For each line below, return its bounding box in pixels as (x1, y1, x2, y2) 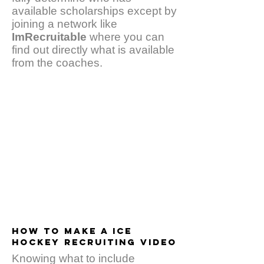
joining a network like (12, 18, 117, 30)
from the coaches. (12, 57, 105, 69)
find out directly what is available (12, 44, 174, 56)
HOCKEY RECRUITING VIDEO (12, 236, 177, 247)
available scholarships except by (12, 5, 177, 17)
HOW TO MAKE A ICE (12, 225, 132, 236)
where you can (87, 31, 164, 43)
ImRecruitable (12, 31, 87, 43)
